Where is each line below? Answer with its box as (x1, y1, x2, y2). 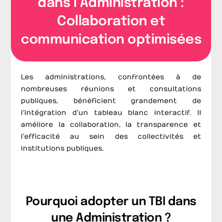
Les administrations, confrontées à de (21, 73, 201, 82)
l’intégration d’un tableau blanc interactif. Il (21, 109, 201, 117)
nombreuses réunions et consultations (21, 85, 201, 94)
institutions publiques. (21, 144, 104, 153)
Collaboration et (57, 15, 165, 29)
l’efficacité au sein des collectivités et (21, 132, 201, 141)
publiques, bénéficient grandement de (21, 97, 201, 106)
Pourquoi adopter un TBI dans (25, 195, 197, 208)
